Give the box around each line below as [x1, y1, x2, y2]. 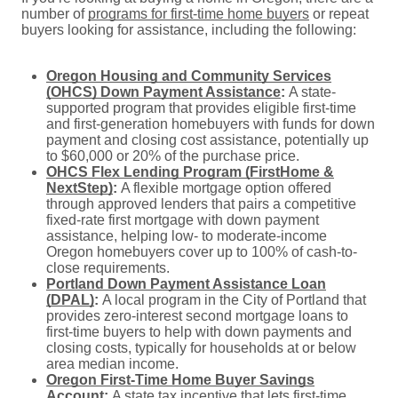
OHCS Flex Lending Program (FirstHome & [46, 163, 334, 179]
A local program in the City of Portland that [102, 291, 366, 307]
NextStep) [46, 179, 113, 195]
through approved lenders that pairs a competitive [46, 195, 356, 211]
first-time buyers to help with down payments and [46, 323, 352, 339]
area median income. [46, 355, 179, 371]
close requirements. [46, 259, 170, 275]
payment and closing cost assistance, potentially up [46, 131, 369, 147]
